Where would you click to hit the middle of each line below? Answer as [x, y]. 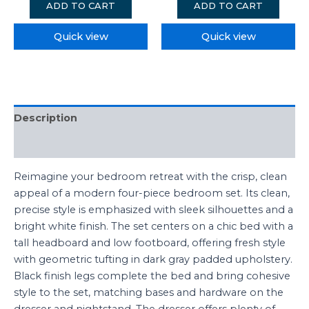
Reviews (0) [46, 144]
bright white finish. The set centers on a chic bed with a [153, 226]
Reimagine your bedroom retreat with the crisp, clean [150, 176]
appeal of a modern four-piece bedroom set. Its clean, [152, 193]
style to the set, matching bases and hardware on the [149, 292]
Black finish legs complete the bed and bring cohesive [152, 276]
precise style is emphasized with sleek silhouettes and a [153, 209]
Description [46, 118]
